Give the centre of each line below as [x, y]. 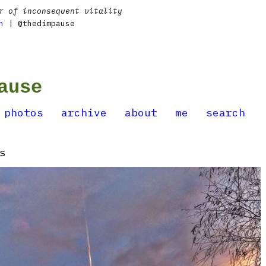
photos [24, 113]
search [226, 113]
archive [84, 113]
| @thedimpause [39, 23]
